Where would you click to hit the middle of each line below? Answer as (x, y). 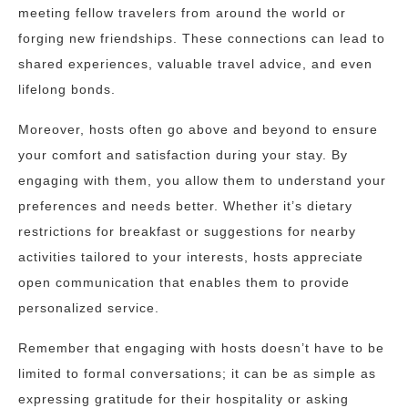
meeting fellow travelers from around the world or (182, 13)
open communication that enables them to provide (184, 282)
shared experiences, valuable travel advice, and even (195, 64)
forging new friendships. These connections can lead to (202, 38)
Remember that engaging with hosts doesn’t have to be (201, 348)
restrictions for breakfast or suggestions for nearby (187, 231)
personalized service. (89, 308)
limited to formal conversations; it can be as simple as (197, 373)
